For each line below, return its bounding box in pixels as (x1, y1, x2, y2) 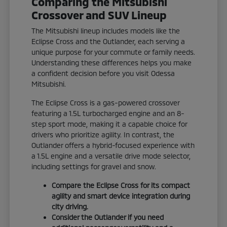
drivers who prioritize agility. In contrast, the (31, 130, 175, 139)
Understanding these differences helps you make (31, 58, 192, 67)
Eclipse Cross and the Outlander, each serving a (31, 37, 185, 46)
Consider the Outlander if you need (52, 213, 164, 222)
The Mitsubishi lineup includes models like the (31, 26, 180, 35)
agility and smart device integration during (52, 192, 191, 201)
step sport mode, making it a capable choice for (31, 120, 187, 129)
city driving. (52, 202, 89, 211)
